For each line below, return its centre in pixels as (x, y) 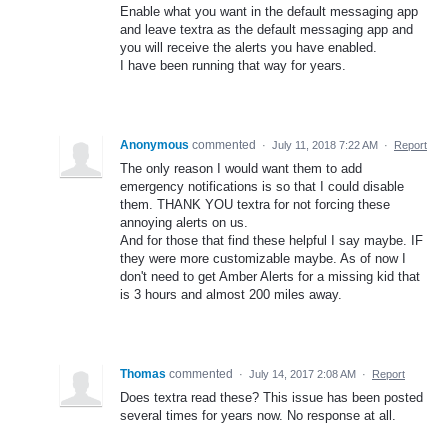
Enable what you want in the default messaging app (269, 11)
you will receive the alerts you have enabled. (248, 47)
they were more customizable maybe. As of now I (263, 258)
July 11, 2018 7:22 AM (325, 144)
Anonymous (154, 144)
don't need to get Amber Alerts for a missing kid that (270, 276)
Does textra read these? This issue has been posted (271, 397)
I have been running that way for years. (233, 65)
